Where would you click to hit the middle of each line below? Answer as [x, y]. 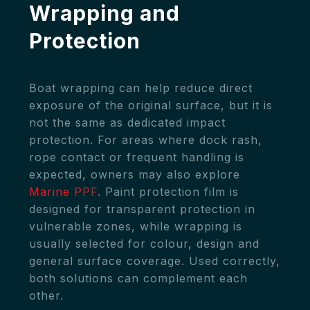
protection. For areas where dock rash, [146, 140]
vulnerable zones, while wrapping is [136, 227]
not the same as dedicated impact [127, 123]
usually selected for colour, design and [144, 244]
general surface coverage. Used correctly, [155, 261]
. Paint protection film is [168, 192]
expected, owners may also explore [135, 175]
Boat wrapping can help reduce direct [141, 88]
